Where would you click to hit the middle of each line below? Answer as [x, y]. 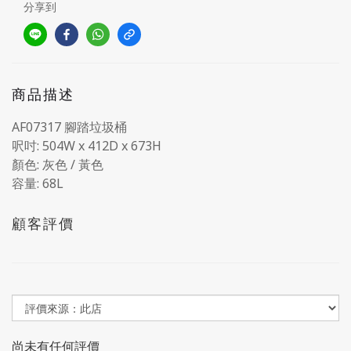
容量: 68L [38, 183]
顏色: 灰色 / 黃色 [58, 165]
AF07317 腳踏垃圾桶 [69, 127]
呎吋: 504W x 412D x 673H [87, 146]
